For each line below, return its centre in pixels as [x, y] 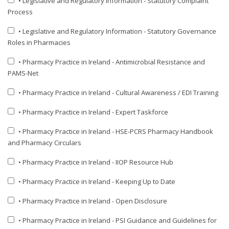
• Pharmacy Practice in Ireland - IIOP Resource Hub [96, 162]
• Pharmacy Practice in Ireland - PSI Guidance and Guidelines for [118, 220]
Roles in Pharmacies [39, 42]
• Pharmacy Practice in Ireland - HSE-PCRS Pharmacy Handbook [116, 131]
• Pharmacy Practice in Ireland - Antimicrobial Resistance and [112, 62]
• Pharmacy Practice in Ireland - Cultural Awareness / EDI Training [118, 93]
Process [20, 12]
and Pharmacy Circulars [44, 143]
